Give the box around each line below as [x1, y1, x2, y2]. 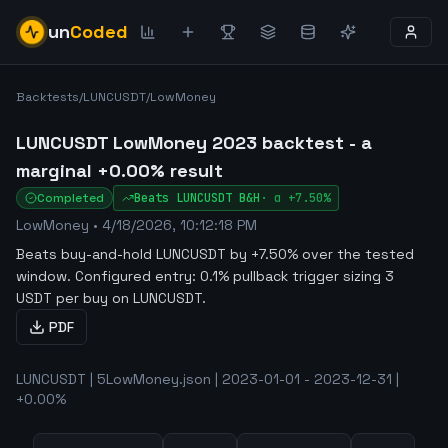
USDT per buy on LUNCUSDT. [16, 289, 206, 307]
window [16, 267, 67, 285]
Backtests [16, 89, 79, 105]
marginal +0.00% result [16, 159, 223, 182]
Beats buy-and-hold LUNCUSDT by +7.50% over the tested [16, 245, 414, 263]
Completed [37, 190, 104, 206]
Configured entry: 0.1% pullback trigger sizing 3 [71, 267, 394, 285]
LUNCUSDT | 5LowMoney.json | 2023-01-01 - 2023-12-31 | [16, 370, 399, 388]
